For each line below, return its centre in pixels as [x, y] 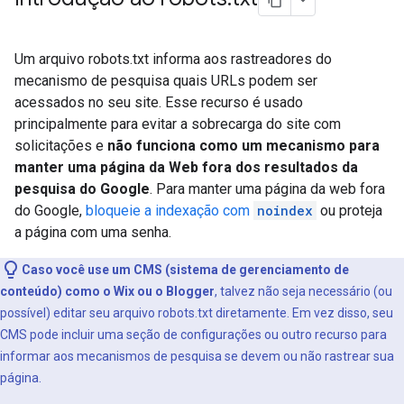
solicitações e [61, 146]
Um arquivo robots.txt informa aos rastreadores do [173, 59]
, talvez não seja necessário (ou [303, 291]
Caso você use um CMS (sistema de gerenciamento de [185, 270]
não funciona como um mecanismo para [243, 146]
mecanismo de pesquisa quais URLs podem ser [166, 81]
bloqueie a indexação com [170, 211]
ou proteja [349, 211]
